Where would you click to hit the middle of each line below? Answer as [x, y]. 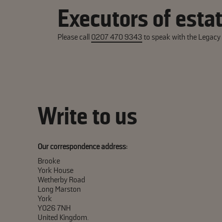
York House [55, 170]
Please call [74, 37]
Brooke [49, 161]
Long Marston [59, 189]
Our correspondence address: [83, 147]
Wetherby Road [61, 180]
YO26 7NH [54, 208]
